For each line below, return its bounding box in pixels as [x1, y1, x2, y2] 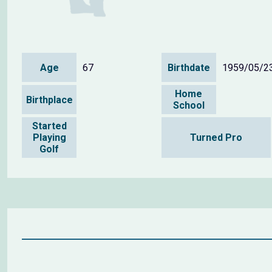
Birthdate [167, 61, 210, 73]
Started [32, 120, 67, 132]
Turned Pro [189, 132, 242, 144]
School [172, 100, 205, 112]
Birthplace [25, 93, 73, 106]
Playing [32, 132, 66, 144]
